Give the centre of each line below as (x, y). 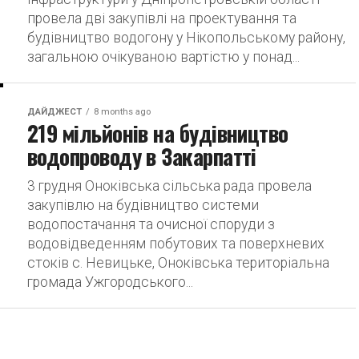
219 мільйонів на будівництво (158, 133)
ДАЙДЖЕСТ (54, 112)
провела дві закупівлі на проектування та (162, 18)
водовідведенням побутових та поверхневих (176, 244)
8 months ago (122, 112)
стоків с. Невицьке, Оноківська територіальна (178, 263)
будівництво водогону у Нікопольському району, (186, 38)
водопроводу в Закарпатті (142, 156)
